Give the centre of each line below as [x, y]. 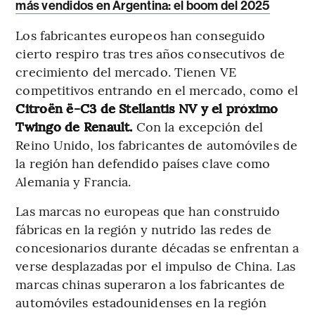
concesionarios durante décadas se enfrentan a [157, 247]
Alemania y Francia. [73, 181]
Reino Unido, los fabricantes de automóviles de [156, 145]
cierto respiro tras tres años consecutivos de [150, 53]
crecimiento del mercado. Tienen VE [126, 72]
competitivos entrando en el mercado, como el [157, 90]
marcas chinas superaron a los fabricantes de [150, 284]
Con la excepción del [198, 127]
